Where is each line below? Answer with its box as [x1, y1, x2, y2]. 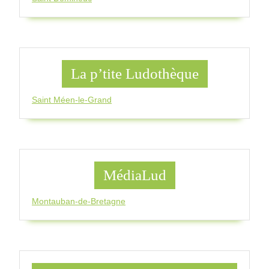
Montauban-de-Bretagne [32, 196, 125, 207]
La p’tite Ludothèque [70, 65, 199, 82]
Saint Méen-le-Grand [32, 95, 112, 105]
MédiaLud [103, 167, 166, 184]
